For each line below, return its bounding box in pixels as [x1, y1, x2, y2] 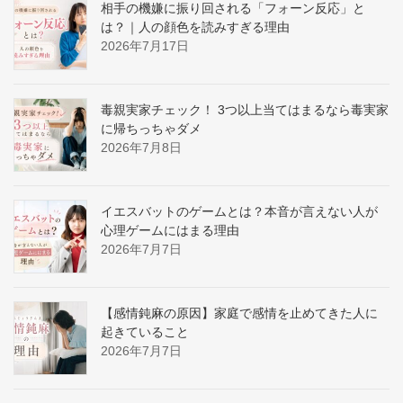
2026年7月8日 [101, 139, 182, 155]
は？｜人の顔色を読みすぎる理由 [101, 19, 290, 34]
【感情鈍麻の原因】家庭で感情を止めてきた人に [101, 305, 378, 320]
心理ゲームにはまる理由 [101, 222, 239, 237]
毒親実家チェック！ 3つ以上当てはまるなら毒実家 [101, 102, 389, 117]
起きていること [101, 324, 189, 339]
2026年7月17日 [101, 38, 189, 53]
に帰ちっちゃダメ [101, 121, 201, 136]
